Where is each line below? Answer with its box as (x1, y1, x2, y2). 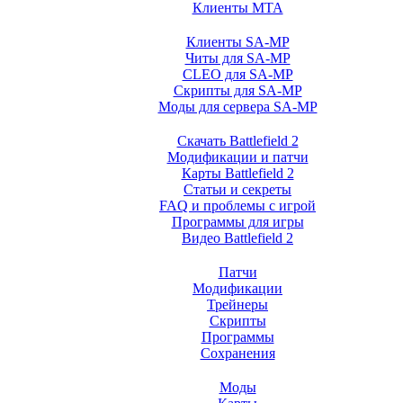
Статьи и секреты (184, 182, 291, 197)
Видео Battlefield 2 (182, 230, 293, 246)
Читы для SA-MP (184, 50, 291, 66)
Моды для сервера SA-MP (157, 99, 318, 114)
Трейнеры (207, 297, 268, 312)
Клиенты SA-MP (185, 34, 290, 49)
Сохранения (200, 345, 275, 361)
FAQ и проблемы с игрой (159, 198, 316, 213)
